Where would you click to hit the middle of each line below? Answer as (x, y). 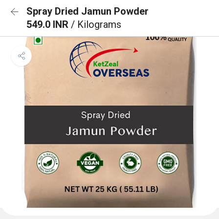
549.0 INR (49, 24)
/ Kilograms (96, 24)
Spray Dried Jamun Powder (88, 11)
